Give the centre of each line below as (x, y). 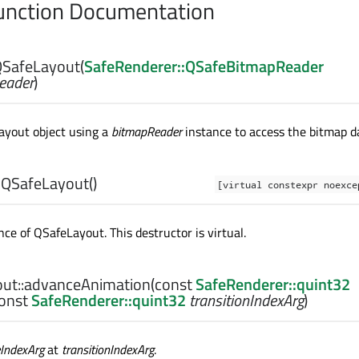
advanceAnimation (87, 284)
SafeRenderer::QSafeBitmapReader (204, 67)
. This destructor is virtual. (175, 233)
